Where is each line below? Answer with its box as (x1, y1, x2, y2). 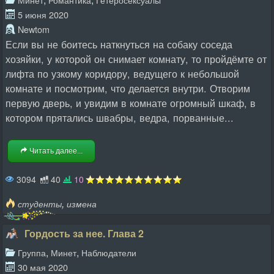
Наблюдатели (81, 245, 136, 259)
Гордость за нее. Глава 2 (24, 226, 144, 240)
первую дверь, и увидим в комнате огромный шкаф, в (6, 95, 256, 110)
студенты (18, 197, 62, 210)
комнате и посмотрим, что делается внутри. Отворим (6, 80, 250, 95)
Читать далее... (28, 146, 83, 155)
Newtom (18, 22, 50, 35)
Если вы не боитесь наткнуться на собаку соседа (6, 36, 232, 51)
